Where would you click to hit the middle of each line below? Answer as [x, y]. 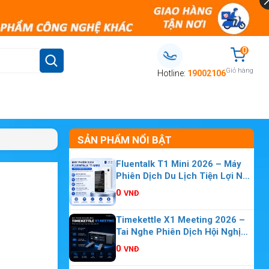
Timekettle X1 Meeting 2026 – [180, 220]
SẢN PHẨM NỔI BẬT [124, 140]
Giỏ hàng [239, 70]
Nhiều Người [142, 244]
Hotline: [172, 73]
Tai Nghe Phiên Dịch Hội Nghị [178, 232]
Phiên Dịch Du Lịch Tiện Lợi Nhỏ [184, 176]
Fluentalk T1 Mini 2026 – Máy [178, 164]
